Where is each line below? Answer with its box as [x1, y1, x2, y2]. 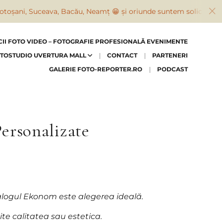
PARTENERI [152, 52, 188, 59]
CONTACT [107, 52, 138, 59]
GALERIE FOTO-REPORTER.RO [49, 65, 143, 73]
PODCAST [157, 65, 188, 73]
